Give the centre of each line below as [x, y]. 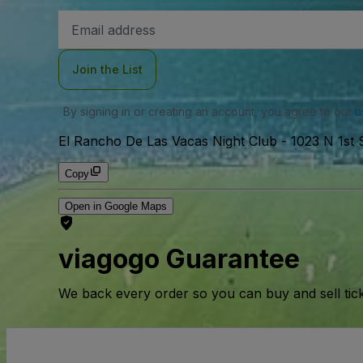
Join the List [107, 69]
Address [92, 32]
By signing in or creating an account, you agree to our [209, 111]
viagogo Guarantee [179, 259]
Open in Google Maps [116, 206]
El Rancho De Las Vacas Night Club [168, 141]
